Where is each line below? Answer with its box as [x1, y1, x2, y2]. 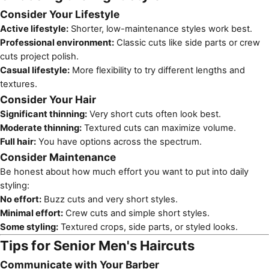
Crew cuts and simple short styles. [63, 207, 210, 219]
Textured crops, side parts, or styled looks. [58, 221, 238, 232]
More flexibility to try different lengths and [70, 64, 245, 76]
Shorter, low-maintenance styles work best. [68, 23, 252, 34]
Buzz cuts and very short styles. [41, 193, 178, 205]
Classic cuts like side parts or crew [114, 37, 260, 48]
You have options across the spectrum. [36, 136, 202, 147]
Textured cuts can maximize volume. [82, 122, 236, 133]
